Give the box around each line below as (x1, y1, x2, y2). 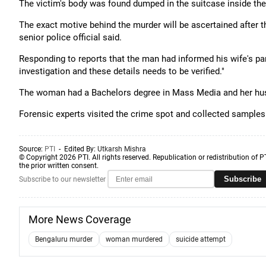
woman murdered (106, 235, 163, 243)
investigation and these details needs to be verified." (19, 66, 224, 77)
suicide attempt (176, 235, 226, 243)
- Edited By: (55, 145, 97, 153)
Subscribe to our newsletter (19, 175, 106, 183)
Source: (19, 145, 45, 153)
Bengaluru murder (35, 235, 93, 243)
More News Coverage (28, 213, 131, 226)
